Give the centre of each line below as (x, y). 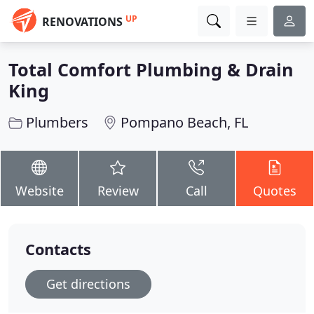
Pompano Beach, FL (184, 122)
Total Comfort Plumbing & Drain (151, 69)
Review (118, 191)
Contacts (58, 249)
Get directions (88, 284)
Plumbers (57, 122)
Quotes (275, 191)
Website (39, 191)
